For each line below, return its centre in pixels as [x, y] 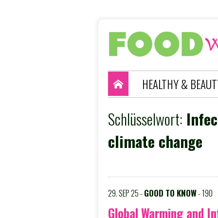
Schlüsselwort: [145, 118]
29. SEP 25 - [126, 193]
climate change [155, 141]
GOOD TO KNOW [170, 193]
